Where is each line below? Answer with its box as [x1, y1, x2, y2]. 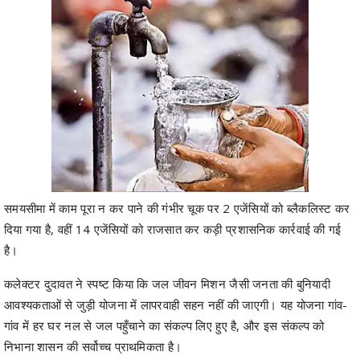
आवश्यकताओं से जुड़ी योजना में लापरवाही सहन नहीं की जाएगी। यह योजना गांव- [4, 296, 348, 313]
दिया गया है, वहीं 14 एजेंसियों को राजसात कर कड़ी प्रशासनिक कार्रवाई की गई [4, 220, 342, 237]
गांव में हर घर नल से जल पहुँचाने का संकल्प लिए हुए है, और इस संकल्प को [4, 317, 325, 333]
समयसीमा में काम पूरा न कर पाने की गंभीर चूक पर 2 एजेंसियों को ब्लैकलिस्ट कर [4, 199, 350, 216]
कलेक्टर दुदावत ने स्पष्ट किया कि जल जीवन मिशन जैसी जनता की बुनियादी [4, 275, 331, 292]
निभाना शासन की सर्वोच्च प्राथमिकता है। [4, 337, 182, 354]
